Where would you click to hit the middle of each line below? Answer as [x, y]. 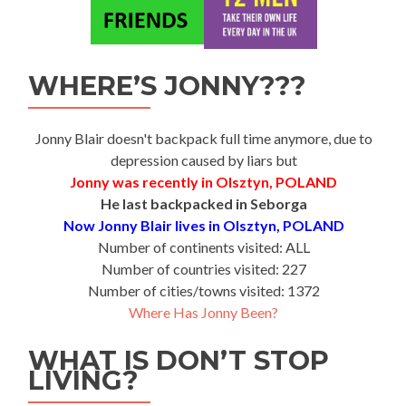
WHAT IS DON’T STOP [179, 360]
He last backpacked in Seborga [203, 203]
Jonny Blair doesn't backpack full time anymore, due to [203, 138]
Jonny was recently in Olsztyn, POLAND [203, 182]
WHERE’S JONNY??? [167, 86]
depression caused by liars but [203, 160]
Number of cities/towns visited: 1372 [203, 290]
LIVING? [83, 380]
